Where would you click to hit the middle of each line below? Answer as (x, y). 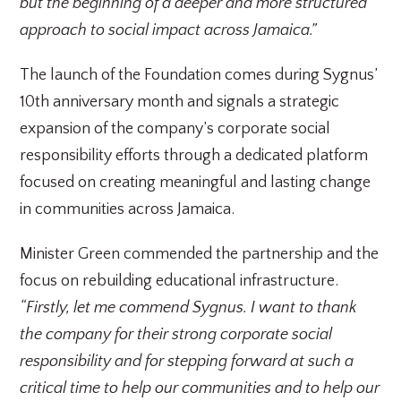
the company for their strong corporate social (176, 335)
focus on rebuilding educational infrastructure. (179, 281)
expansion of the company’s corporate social (175, 129)
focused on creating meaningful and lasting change (196, 183)
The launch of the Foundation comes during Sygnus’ (199, 75)
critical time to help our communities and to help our (200, 388)
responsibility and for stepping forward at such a (187, 362)
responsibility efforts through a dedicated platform (194, 156)
